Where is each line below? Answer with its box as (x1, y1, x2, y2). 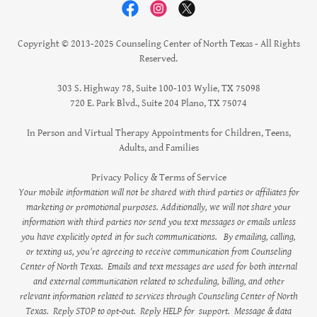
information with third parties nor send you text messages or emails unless (21, 217, 296, 228)
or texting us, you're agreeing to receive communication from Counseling (25, 246, 292, 258)
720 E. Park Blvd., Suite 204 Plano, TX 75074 (70, 98, 247, 109)
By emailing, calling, (221, 231, 296, 243)
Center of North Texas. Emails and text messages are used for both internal (20, 261, 297, 272)
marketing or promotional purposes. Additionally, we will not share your (26, 202, 291, 213)
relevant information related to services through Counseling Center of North (19, 291, 298, 302)
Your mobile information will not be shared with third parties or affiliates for (18, 187, 299, 198)
